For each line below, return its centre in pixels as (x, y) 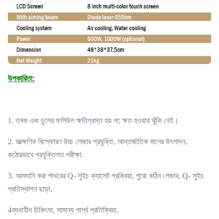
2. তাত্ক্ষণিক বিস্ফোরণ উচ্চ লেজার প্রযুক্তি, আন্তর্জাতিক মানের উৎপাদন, (98, 142)
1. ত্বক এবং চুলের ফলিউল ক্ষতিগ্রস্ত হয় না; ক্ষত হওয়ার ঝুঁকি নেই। (93, 121)
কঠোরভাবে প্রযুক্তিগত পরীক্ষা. (45, 155)
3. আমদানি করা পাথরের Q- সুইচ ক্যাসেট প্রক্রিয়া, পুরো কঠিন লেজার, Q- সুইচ (106, 176)
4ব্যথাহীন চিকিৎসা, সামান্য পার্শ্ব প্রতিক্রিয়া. (63, 210)
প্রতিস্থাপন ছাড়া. (30, 189)
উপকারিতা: (21, 79)
